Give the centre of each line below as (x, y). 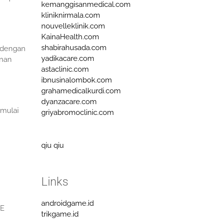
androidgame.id (67, 203)
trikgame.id (60, 214)
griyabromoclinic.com (77, 112)
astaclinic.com (65, 69)
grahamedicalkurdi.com (81, 91)
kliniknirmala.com (70, 15)
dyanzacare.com (69, 101)
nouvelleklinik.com (73, 26)
